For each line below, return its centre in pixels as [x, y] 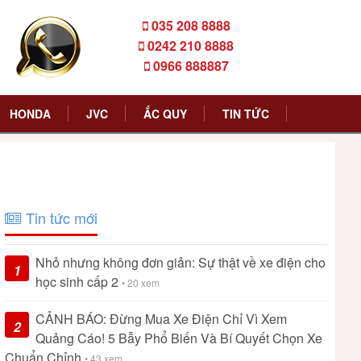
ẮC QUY [165, 114]
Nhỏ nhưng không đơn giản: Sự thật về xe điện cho [180, 262]
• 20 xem [141, 282]
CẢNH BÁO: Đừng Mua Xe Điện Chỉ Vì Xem [161, 319]
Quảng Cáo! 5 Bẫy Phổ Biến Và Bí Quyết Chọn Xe [179, 338]
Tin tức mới [60, 218]
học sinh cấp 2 [79, 282]
